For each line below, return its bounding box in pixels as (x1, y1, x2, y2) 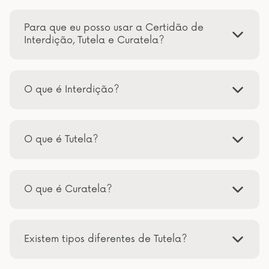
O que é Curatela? (24, 183, 112, 195)
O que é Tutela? (24, 133, 98, 145)
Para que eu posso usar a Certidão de (24, 22, 204, 34)
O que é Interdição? (24, 83, 119, 95)
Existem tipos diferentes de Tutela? (24, 232, 187, 245)
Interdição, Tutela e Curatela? (24, 34, 165, 46)
